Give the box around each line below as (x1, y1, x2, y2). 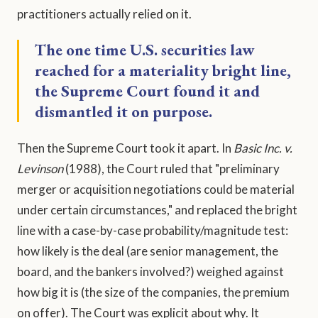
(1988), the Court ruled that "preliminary (63, 161, 280, 177)
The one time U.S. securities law (35, 39, 255, 61)
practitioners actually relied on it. (17, 6, 192, 22)
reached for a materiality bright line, (35, 60, 291, 82)
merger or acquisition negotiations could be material (17, 182, 295, 197)
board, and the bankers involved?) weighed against (17, 264, 284, 280)
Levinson (17, 161, 63, 177)
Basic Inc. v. (234, 141, 292, 156)
